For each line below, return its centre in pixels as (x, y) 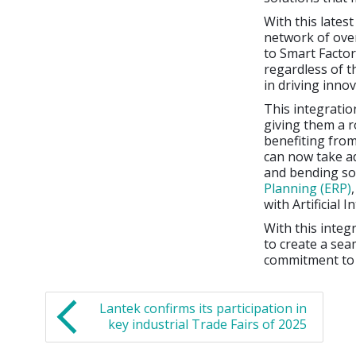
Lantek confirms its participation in (203, 308)
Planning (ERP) (308, 188)
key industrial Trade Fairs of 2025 (207, 324)
